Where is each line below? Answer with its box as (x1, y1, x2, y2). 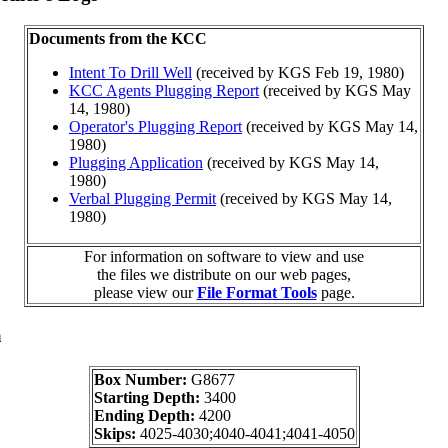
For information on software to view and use (84, 247, 364, 265)
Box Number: (93, 371, 191, 389)
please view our (93, 283, 197, 301)
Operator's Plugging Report (69, 117, 242, 135)
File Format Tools (196, 283, 317, 301)
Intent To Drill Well (69, 63, 192, 81)
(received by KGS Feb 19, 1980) (192, 63, 404, 81)
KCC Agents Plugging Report (69, 81, 259, 99)
